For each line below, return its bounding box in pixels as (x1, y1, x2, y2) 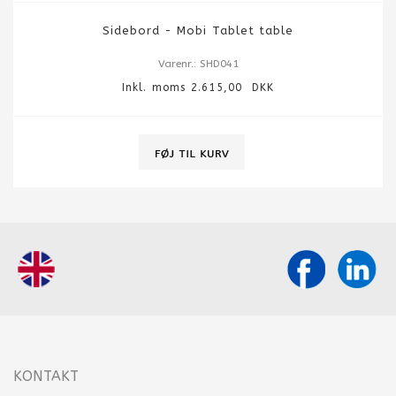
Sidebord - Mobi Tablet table (102, 24, 294, 38)
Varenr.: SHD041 (157, 57, 239, 71)
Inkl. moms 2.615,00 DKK (121, 81, 275, 95)
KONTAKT (13, 368, 79, 385)
